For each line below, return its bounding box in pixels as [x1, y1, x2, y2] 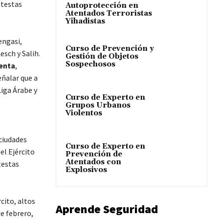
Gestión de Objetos [66, 51, 138, 61]
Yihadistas [66, 16, 105, 26]
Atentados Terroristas [66, 8, 152, 18]
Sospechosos [66, 59, 115, 69]
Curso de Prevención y [66, 44, 154, 53]
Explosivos [66, 165, 107, 175]
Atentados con [66, 157, 121, 167]
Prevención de [66, 150, 122, 159]
